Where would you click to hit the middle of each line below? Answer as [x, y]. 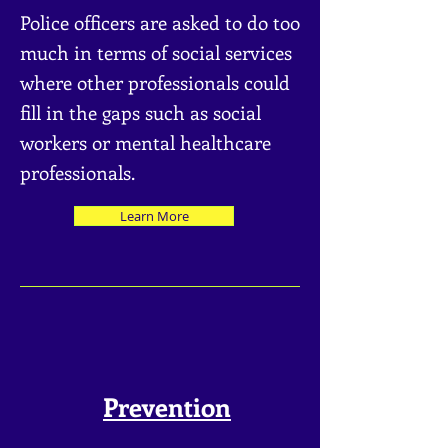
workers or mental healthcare [145, 142]
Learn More [154, 216]
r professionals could [202, 82]
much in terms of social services [156, 52]
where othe [67, 82]
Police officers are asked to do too [160, 22]
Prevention [167, 406]
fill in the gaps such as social [140, 112]
